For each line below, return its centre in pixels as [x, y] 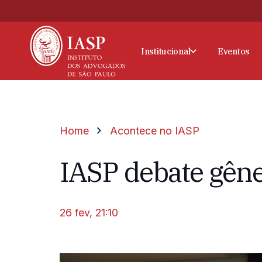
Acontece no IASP [154, 131]
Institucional [166, 51]
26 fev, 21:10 [89, 213]
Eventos [233, 51]
